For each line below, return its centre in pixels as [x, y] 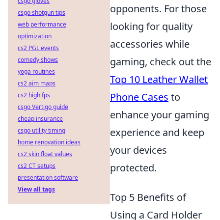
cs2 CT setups [37, 166]
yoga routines [36, 71]
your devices [138, 150]
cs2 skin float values [45, 154]
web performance [42, 24]
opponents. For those [158, 8]
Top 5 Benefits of [148, 197]
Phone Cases [139, 97]
